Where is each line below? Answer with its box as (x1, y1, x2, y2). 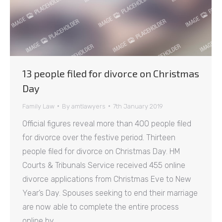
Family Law (22, 102, 55, 110)
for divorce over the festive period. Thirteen (22, 132, 175, 142)
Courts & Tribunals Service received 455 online (22, 160, 185, 170)
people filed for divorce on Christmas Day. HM (22, 146, 180, 156)
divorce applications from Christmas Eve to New (22, 174, 191, 184)
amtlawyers (71, 102, 106, 110)
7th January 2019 (113, 102, 163, 110)
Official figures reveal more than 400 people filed (22, 118, 191, 128)
